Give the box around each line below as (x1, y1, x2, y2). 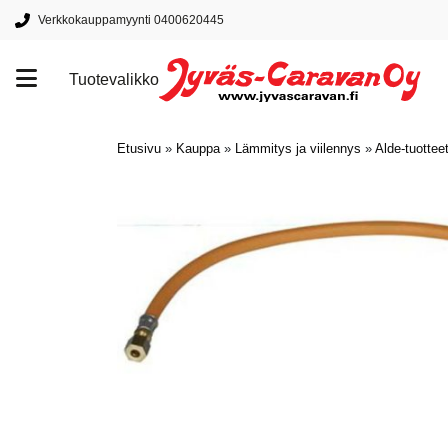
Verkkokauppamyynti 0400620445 (38, 13, 224, 27)
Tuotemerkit (24, 141, 107, 158)
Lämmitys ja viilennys (235, 141, 361, 156)
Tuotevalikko (69, 71, 159, 88)
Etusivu (117, 141, 161, 156)
